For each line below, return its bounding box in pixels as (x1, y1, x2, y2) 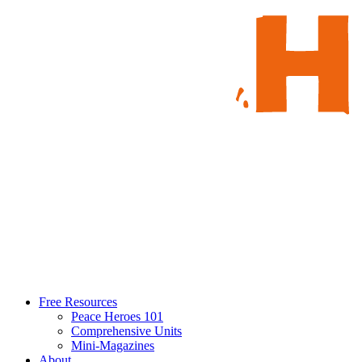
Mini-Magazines (71, 338, 154, 352)
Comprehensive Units (71, 323, 182, 338)
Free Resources (39, 294, 117, 309)
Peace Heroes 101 (71, 309, 163, 323)
